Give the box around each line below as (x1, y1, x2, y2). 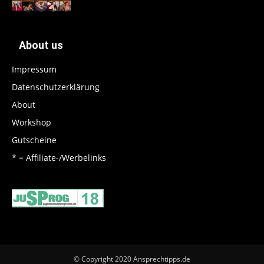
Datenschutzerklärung (12, 81, 100, 93)
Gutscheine (12, 134, 57, 146)
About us (19, 39, 63, 52)
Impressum (12, 64, 57, 75)
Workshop (12, 117, 51, 128)
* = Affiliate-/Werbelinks (12, 152, 106, 164)
